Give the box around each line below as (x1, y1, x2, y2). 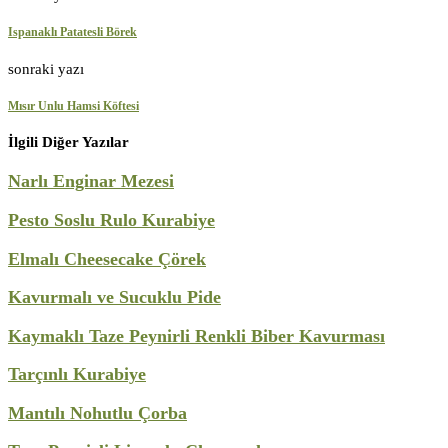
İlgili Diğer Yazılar (8, 134, 129, 151)
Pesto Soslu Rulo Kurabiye (8, 209, 215, 230)
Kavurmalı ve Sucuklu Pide (8, 287, 221, 308)
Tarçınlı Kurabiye (8, 364, 146, 385)
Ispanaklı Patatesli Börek (8, 25, 137, 40)
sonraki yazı (8, 60, 84, 77)
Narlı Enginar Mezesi (8, 171, 174, 192)
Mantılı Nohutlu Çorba (8, 402, 187, 423)
